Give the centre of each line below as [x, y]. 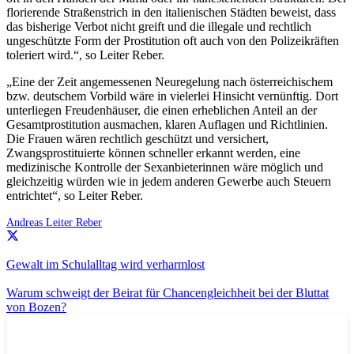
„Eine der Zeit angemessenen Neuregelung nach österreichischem [169, 81]
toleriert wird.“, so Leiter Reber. [85, 55]
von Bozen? [36, 307]
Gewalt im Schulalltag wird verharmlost [105, 265]
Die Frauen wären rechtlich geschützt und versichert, [137, 138]
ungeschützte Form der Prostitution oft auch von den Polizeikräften [173, 40]
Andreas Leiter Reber [54, 222]
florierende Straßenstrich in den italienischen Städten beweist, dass [171, 12]
